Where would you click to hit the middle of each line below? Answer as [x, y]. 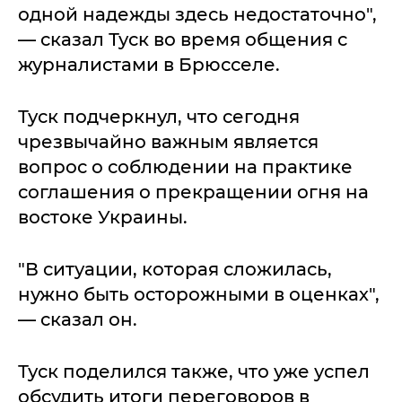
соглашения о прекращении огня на [193, 192]
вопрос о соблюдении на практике [185, 167]
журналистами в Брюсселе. [149, 65]
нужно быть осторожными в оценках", [199, 294]
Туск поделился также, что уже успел [194, 371]
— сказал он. [78, 319]
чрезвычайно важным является [168, 142]
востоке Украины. [103, 217]
